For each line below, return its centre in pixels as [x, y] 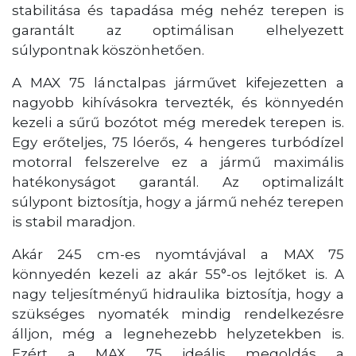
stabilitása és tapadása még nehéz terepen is [178, 10]
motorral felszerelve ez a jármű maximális [178, 162]
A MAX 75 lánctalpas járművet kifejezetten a [178, 82]
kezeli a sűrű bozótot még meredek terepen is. [178, 122]
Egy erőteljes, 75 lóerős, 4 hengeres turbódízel [178, 142]
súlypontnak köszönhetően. [108, 50]
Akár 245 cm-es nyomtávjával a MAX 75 [178, 254]
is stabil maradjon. [74, 221]
